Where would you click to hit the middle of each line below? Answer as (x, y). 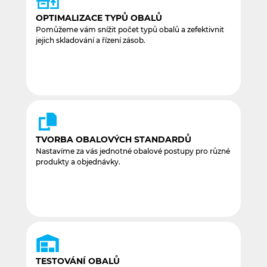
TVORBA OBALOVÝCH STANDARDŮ (114, 140)
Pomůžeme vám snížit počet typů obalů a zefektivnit (130, 30)
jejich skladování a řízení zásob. (91, 41)
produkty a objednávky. (78, 162)
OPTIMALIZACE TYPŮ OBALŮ (99, 18)
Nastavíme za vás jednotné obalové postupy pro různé (133, 151)
